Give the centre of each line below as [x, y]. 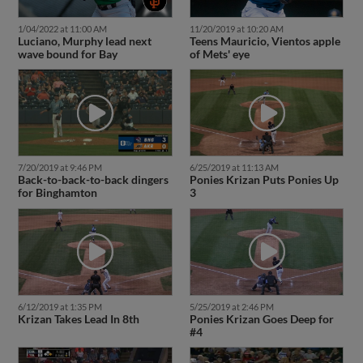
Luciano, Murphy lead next [84, 41]
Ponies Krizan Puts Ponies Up [264, 180]
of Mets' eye [219, 53]
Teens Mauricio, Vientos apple [265, 41]
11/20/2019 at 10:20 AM [236, 28]
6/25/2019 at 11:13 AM [234, 168]
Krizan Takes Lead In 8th [78, 318]
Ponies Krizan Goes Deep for [261, 318]
